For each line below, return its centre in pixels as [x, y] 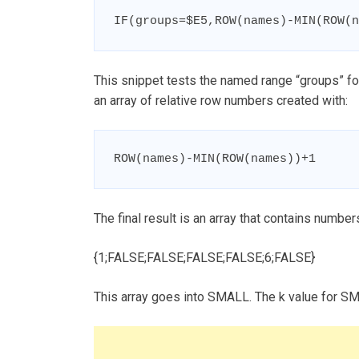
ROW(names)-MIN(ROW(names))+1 [215, 159]
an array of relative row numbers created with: [221, 100]
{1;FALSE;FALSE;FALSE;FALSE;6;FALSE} [204, 257]
